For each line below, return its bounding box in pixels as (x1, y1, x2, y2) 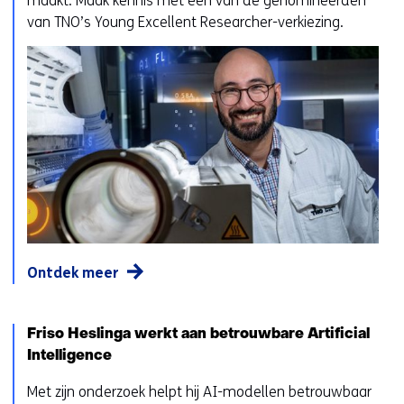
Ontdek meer (27, 263, 119, 281)
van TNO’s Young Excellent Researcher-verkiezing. (27, 14, 344, 32)
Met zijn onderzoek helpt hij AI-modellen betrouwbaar (27, 382, 372, 400)
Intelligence (27, 348, 112, 363)
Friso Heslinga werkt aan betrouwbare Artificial (27, 326, 370, 342)
